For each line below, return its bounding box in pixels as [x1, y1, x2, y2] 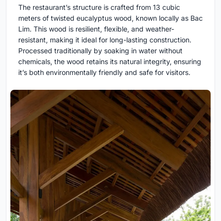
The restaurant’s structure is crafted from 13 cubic [18, 3, 180, 12]
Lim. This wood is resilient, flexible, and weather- [18, 25, 174, 34]
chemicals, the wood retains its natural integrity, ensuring [18, 57, 201, 66]
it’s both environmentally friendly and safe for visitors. [18, 68, 190, 77]
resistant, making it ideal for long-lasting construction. [18, 36, 191, 44]
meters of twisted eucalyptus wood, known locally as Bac [18, 14, 203, 23]
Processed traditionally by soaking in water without [18, 46, 183, 55]
